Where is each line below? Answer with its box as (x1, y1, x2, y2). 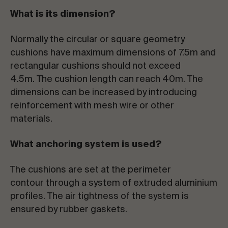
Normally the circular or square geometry (10, 35, 185, 44)
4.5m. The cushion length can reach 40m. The (10, 75, 203, 84)
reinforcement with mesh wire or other (10, 101, 174, 110)
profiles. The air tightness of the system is (10, 192, 189, 201)
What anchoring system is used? (10, 140, 162, 149)
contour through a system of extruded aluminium (10, 179, 217, 188)
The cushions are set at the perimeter (10, 165, 171, 175)
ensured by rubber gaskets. (10, 205, 129, 214)
